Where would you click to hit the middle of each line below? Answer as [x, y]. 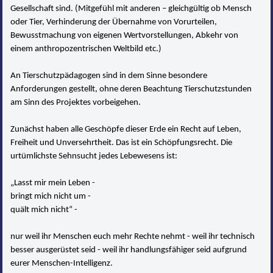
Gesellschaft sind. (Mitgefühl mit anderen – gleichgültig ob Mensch [131, 9]
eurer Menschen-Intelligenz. [62, 263]
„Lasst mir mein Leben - [53, 183]
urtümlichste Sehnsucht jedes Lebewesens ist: [94, 156]
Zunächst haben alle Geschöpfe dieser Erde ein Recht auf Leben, [126, 129]
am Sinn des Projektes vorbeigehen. [76, 102]
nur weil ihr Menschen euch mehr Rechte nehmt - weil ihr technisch [133, 236]
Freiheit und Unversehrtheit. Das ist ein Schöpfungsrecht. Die [122, 143]
